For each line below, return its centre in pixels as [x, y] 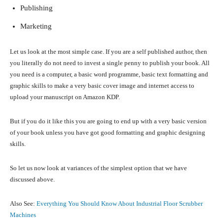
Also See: [23, 204]
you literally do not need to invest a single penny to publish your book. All [110, 63]
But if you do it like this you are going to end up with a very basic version [108, 121]
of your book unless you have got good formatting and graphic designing [108, 133]
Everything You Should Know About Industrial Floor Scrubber [120, 204]
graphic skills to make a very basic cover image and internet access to [102, 86]
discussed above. [32, 180]
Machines [23, 215]
